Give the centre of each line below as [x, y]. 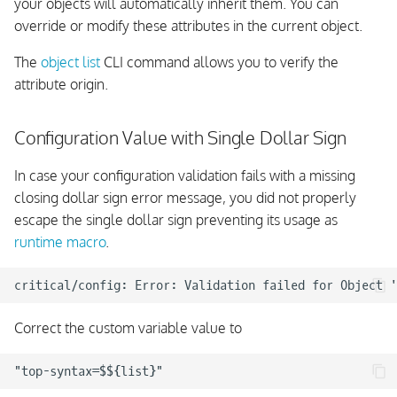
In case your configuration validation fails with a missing [185, 175]
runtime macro [60, 242]
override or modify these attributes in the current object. [188, 26]
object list [70, 62]
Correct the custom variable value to [128, 328]
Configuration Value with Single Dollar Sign [183, 137]
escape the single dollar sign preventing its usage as [176, 220]
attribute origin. [61, 84]
